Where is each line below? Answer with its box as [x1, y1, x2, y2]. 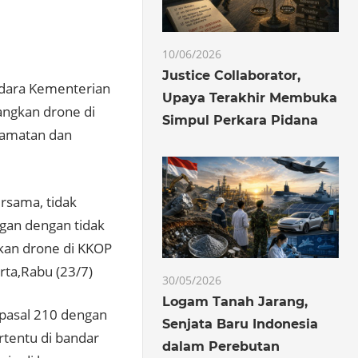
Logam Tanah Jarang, [162, 293, 308, 309]
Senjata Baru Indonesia [162, 316, 319, 332]
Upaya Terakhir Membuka [162, 90, 338, 106]
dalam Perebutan [162, 338, 280, 354]
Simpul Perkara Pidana [162, 113, 319, 129]
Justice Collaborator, [162, 68, 301, 84]
